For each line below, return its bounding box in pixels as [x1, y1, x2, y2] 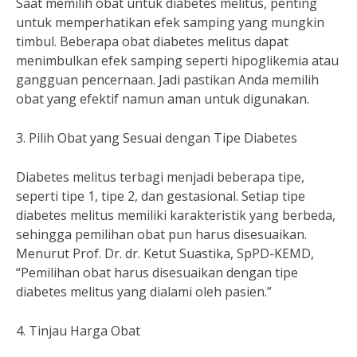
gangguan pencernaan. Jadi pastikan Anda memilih [16, 71, 319, 88]
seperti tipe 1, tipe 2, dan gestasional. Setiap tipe [16, 187, 305, 205]
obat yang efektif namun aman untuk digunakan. [16, 90, 309, 108]
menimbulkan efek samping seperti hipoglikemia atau [16, 52, 339, 69]
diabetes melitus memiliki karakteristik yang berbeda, [16, 206, 335, 224]
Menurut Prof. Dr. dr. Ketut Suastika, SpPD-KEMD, [16, 245, 314, 262]
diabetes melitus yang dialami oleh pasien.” [16, 283, 272, 300]
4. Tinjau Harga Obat [16, 322, 140, 339]
